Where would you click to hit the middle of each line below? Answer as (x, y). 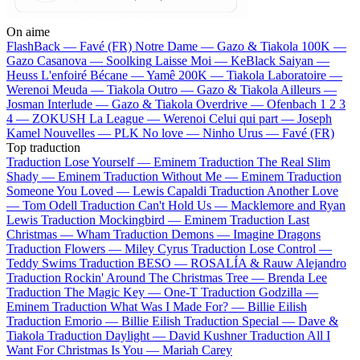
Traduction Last (270, 219)
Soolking (129, 60)
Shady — (32, 176)
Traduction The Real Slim (265, 162)
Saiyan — (304, 60)
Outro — (172, 89)
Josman (25, 104)
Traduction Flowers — (65, 248)
